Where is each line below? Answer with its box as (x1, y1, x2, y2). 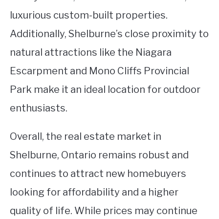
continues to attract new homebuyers (10, 168, 186, 180)
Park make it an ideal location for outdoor (10, 84, 200, 96)
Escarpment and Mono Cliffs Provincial (10, 65, 189, 77)
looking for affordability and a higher (10, 186, 178, 198)
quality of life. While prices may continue (10, 205, 197, 217)
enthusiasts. (10, 102, 67, 114)
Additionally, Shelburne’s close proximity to (10, 28, 209, 40)
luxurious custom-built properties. (10, 9, 168, 22)
